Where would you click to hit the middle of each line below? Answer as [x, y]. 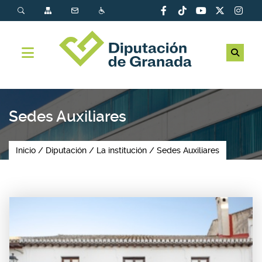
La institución [122, 150]
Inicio [26, 150]
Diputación [66, 150]
